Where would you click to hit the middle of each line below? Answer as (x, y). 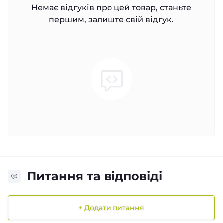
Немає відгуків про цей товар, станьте (111, 8)
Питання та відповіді (95, 176)
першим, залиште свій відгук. (111, 20)
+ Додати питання (111, 207)
